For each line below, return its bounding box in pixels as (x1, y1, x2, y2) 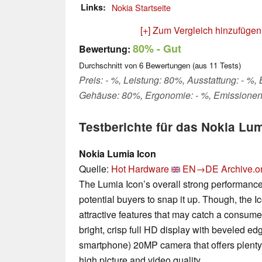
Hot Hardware (111, 162, 169, 176)
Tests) (218, 60, 241, 71)
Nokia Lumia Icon (79, 147, 156, 161)
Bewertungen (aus (143, 60, 209, 71)
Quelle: (79, 162, 111, 176)
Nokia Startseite (112, 1, 171, 14)
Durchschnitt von (79, 60, 139, 71)
